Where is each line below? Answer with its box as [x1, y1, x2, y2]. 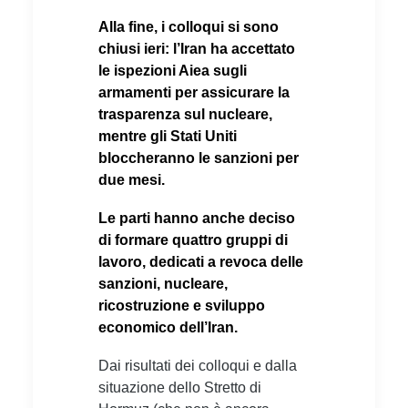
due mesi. [98, 171, 165, 188]
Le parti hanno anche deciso [98, 209, 295, 226]
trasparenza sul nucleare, [98, 106, 272, 122]
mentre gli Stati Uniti [98, 127, 237, 144]
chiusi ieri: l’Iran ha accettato [98, 40, 295, 56]
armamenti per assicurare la [98, 84, 290, 100]
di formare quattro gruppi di [98, 231, 288, 248]
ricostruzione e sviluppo [98, 297, 265, 313]
